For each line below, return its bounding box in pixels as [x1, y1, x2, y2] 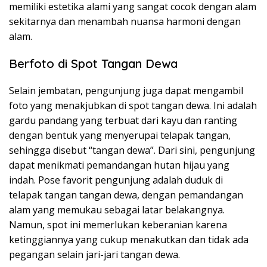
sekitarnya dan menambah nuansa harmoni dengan [9, 15, 241, 29]
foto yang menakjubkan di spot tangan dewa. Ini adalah [9, 99, 257, 113]
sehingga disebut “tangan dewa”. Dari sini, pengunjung [9, 144, 255, 157]
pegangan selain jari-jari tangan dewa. [9, 248, 180, 262]
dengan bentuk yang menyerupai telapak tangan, [9, 129, 231, 142]
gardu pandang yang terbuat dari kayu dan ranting [9, 114, 237, 128]
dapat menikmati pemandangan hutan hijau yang [9, 159, 229, 172]
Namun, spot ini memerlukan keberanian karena [9, 218, 227, 232]
